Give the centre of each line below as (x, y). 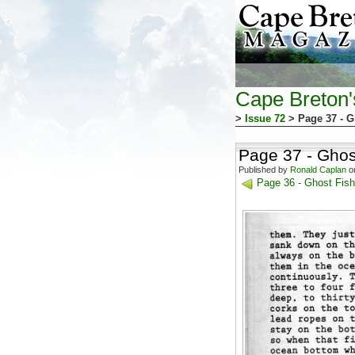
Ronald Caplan (318, 170)
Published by (264, 170)
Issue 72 (265, 118)
